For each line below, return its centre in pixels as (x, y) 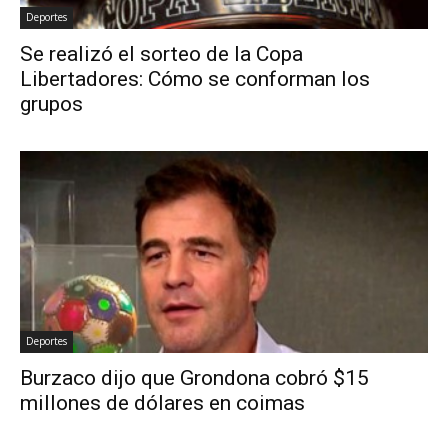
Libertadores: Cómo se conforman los (195, 79)
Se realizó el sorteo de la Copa (161, 54)
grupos (51, 104)
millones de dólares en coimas (162, 402)
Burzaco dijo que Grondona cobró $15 (194, 377)
